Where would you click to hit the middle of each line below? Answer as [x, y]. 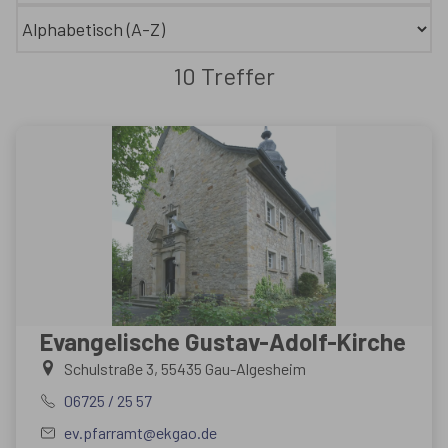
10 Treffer [224, 75]
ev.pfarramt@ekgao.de [140, 432]
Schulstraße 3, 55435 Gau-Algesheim [185, 368]
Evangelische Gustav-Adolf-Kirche [223, 341]
